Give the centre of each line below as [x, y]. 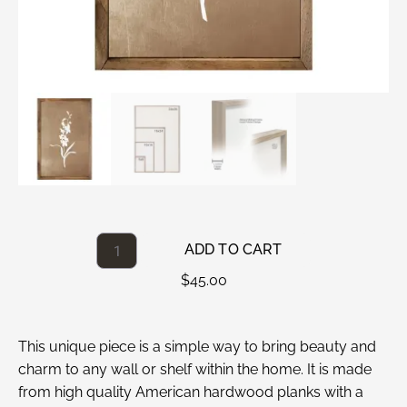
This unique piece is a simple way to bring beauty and [197, 347]
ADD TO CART [233, 249]
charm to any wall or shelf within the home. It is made [195, 370]
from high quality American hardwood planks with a [191, 392]
